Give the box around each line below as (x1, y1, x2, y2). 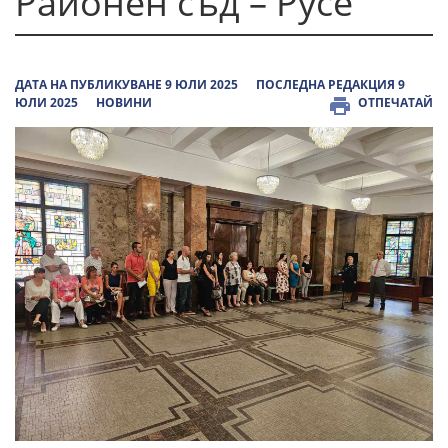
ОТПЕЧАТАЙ (358, 94, 433, 111)
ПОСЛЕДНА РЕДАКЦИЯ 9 (256, 76, 405, 93)
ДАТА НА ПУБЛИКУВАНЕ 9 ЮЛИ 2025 (15, 76, 238, 93)
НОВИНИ (96, 94, 152, 111)
